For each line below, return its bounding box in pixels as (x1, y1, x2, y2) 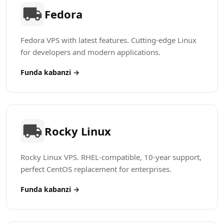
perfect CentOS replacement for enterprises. (20, 164, 171, 174)
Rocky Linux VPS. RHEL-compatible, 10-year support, (20, 152, 201, 162)
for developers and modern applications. (20, 47, 160, 57)
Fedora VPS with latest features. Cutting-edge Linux (20, 35, 196, 45)
